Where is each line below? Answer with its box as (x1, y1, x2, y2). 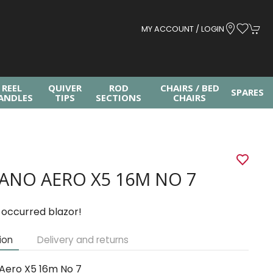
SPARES (230, 86, 264, 98)
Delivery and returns (37, 233, 129, 246)
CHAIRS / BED (160, 82, 219, 94)
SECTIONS (96, 91, 142, 104)
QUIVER (48, 82, 82, 94)
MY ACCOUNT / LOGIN (141, 23, 224, 34)
